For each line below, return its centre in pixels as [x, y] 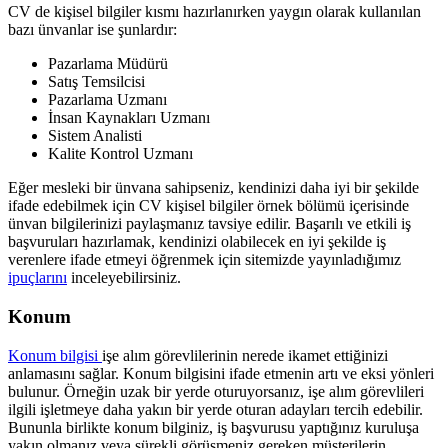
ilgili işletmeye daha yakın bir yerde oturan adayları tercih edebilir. [215, 409]
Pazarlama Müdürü [108, 64]
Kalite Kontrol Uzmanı [120, 154]
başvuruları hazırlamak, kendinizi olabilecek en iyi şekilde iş [197, 242]
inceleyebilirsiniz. [124, 278]
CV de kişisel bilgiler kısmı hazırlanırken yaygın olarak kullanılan [214, 12]
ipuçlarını [37, 278]
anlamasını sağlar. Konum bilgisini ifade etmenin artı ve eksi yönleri [221, 373]
